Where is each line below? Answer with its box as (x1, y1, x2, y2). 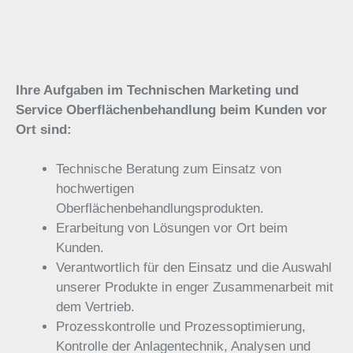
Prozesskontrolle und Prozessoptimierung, (56, 319, 306, 334)
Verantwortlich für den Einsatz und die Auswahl (56, 260, 332, 275)
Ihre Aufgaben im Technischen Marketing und (16, 82, 299, 98)
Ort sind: (16, 121, 72, 137)
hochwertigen (56, 181, 134, 196)
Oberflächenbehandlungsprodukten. (56, 201, 264, 216)
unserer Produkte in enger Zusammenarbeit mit (56, 280, 333, 295)
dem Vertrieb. (56, 299, 135, 314)
